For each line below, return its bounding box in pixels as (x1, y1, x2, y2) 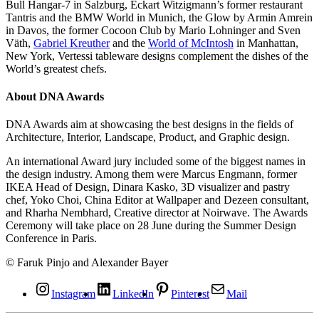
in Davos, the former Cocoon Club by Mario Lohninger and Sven (6, 23, 300, 36)
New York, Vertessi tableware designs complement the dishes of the (6, 49, 308, 62)
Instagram (51, 288, 95, 300)
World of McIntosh (148, 36, 234, 49)
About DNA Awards (6, 90, 104, 103)
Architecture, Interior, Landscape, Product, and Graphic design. (6, 131, 290, 144)
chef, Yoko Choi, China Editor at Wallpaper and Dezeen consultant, (6, 194, 309, 206)
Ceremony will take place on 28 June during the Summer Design (6, 219, 296, 232)
